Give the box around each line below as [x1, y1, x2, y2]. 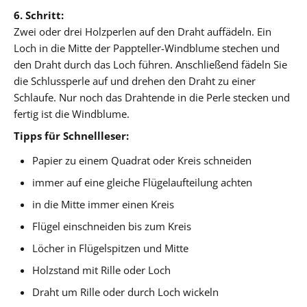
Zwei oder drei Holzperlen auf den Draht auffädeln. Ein [14, 24, 271, 38]
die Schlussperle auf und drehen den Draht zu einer [14, 73, 256, 88]
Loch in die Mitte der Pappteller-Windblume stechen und [14, 40, 280, 55]
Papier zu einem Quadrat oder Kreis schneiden [32, 153, 252, 167]
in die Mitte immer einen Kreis [32, 197, 175, 211]
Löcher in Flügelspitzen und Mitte [32, 241, 189, 255]
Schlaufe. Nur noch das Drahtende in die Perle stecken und [14, 90, 290, 104]
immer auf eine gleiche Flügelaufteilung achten [32, 175, 253, 189]
